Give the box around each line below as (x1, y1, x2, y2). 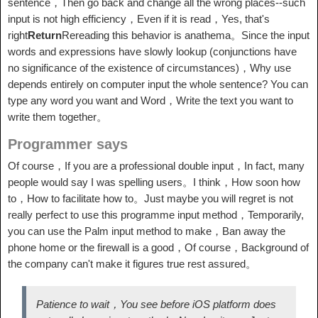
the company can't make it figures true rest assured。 (8, 258, 256, 270)
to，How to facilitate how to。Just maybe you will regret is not (8, 192, 293, 204)
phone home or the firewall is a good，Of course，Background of (8, 241, 309, 253)
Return (28, 29, 62, 41)
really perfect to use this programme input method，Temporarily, (8, 209, 304, 221)
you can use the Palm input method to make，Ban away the (8, 225, 285, 237)
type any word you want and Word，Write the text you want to (8, 94, 293, 106)
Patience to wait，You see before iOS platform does (36, 298, 276, 310)
